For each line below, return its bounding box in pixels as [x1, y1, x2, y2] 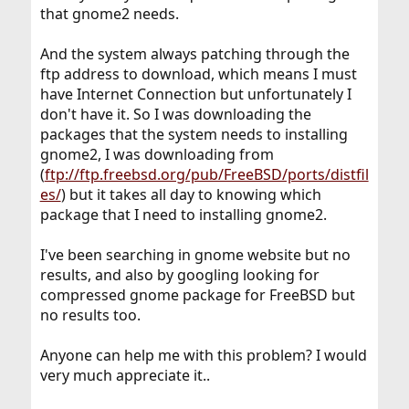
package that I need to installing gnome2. [39, 204, 327, 225]
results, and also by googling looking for [39, 265, 320, 285]
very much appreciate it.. [39, 365, 210, 385]
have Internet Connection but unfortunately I [39, 84, 351, 104]
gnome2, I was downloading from [39, 144, 274, 164]
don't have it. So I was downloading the [39, 104, 311, 124]
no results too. [39, 305, 141, 325]
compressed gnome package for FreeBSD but [39, 285, 355, 305]
